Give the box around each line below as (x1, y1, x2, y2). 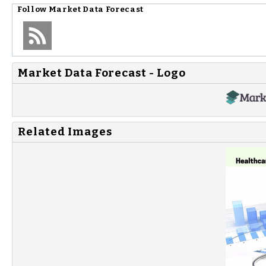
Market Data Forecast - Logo (18, 66, 186, 80)
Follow (17, 4, 49, 14)
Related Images (18, 125, 112, 139)
